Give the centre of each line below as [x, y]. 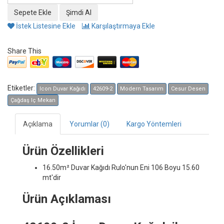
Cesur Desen [188, 88]
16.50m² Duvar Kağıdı [76, 167]
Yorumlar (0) [89, 124]
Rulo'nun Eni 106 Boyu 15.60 [155, 167]
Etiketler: [22, 88]
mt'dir [52, 177]
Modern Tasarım [142, 88]
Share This [24, 51]
